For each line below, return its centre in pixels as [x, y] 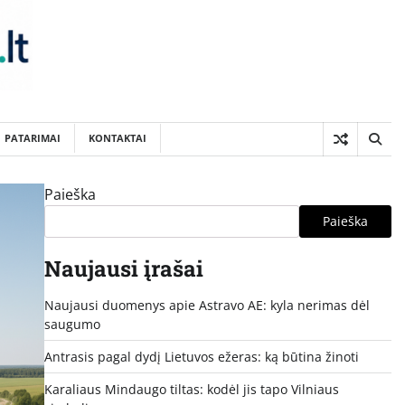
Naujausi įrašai [123, 268]
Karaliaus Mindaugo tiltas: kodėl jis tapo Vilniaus [191, 389]
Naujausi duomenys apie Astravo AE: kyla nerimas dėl [207, 305]
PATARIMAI [33, 137]
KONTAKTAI [118, 137]
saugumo [72, 324]
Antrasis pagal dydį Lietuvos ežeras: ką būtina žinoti [201, 356]
